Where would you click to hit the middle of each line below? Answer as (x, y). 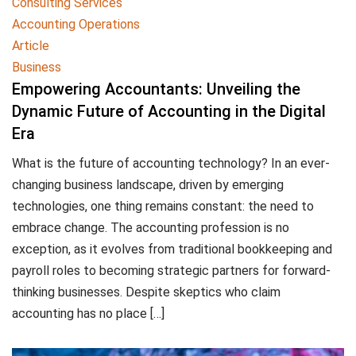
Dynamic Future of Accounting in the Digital (169, 111)
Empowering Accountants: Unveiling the (156, 89)
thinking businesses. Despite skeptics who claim (146, 292)
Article (31, 45)
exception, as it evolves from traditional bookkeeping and (172, 249)
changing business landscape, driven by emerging (148, 184)
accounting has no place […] (88, 313)
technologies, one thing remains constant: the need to (163, 206)
